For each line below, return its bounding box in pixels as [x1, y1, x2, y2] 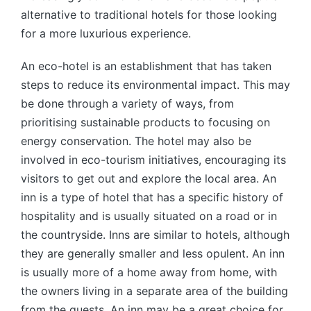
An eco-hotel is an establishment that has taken [21, 59, 271, 73]
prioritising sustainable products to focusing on [21, 115, 270, 129]
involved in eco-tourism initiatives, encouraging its [21, 153, 286, 167]
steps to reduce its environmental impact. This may [21, 78, 290, 92]
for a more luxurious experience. [21, 26, 191, 40]
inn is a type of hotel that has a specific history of [21, 190, 283, 204]
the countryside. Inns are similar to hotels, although [21, 228, 289, 242]
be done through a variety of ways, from [21, 96, 234, 110]
